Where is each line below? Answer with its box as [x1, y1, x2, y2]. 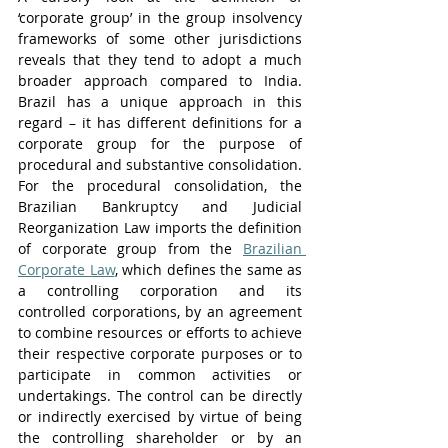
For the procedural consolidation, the [18, 176, 302, 195]
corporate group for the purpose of [18, 134, 302, 153]
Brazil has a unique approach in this [18, 92, 302, 111]
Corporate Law [18, 260, 115, 279]
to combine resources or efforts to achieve [18, 323, 302, 342]
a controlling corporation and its [18, 281, 302, 300]
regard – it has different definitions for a [18, 113, 302, 132]
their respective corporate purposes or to [18, 344, 302, 363]
